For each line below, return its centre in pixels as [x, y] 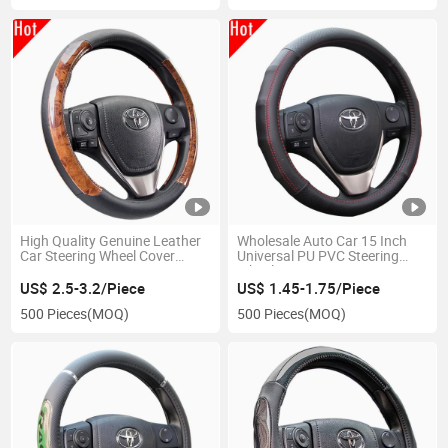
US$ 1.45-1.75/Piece [308, 288]
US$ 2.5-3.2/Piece [83, 288]
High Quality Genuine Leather [111, 241]
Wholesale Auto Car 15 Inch [321, 241]
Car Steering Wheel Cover [98, 256]
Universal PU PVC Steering [317, 256]
